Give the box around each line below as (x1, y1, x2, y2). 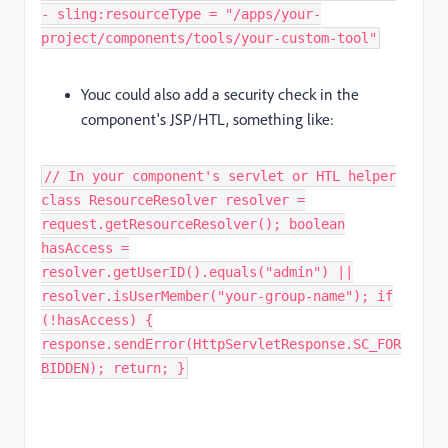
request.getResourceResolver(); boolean (41, 216, 345, 233)
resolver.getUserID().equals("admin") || (41, 264, 353, 281)
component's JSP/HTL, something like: (81, 109, 334, 130)
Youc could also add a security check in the (81, 84, 359, 105)
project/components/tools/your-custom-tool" (41, 30, 377, 47)
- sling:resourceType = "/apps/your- (41, 6, 321, 23)
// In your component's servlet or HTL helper (44, 168, 396, 185)
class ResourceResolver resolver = (41, 192, 305, 209)
